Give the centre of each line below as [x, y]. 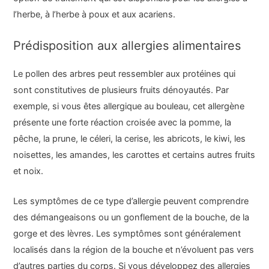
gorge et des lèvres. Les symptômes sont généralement [127, 233]
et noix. [29, 171]
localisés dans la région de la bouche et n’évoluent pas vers [134, 249]
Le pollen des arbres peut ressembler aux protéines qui [125, 74]
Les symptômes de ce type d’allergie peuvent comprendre [131, 201]
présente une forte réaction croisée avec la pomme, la [122, 122]
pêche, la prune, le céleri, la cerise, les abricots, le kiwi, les [130, 138]
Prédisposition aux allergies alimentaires [127, 45]
